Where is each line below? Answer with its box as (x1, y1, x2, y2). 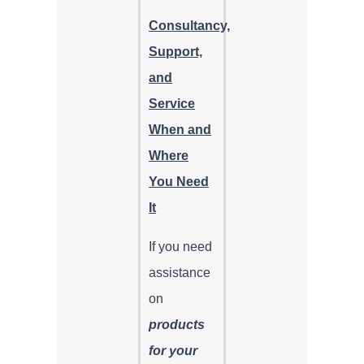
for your (149, 343, 197, 357)
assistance (149, 265, 210, 279)
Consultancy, (149, 18, 230, 32)
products (149, 317, 205, 331)
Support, (149, 44, 202, 58)
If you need (149, 239, 212, 253)
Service (149, 96, 195, 110)
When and (149, 122, 211, 136)
